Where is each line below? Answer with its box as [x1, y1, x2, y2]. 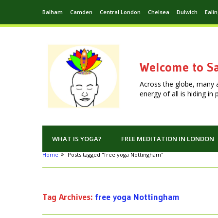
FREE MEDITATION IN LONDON [121, 134, 214, 144]
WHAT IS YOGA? [52, 134, 102, 144]
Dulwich [177, 8, 198, 16]
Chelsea [148, 8, 169, 16]
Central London [100, 8, 141, 16]
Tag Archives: [42, 192, 95, 203]
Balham [42, 8, 63, 16]
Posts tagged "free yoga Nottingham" [68, 151, 163, 159]
